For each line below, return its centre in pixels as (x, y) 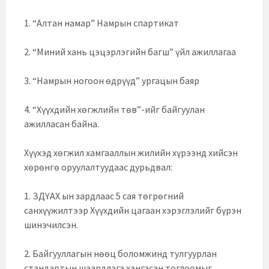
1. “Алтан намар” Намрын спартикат (101, 23)
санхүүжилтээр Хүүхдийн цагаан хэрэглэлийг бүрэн (133, 210)
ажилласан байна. (62, 124)
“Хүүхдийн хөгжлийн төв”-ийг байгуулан (119, 110)
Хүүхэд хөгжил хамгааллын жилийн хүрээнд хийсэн (131, 153)
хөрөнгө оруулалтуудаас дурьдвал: (98, 167)
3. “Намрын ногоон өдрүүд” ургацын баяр (112, 81)
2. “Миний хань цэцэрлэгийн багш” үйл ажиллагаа (130, 52)
